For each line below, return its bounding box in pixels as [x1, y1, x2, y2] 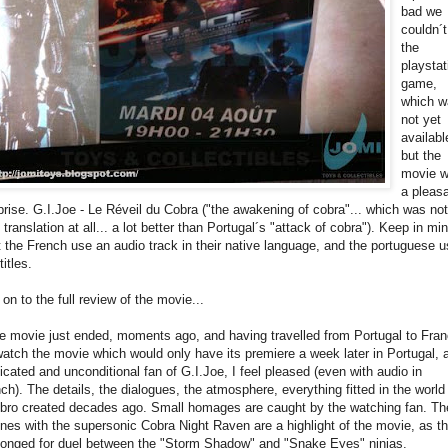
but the [401, 147, 441, 163]
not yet [401, 111, 441, 127]
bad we [401, 3, 442, 19]
